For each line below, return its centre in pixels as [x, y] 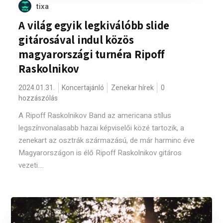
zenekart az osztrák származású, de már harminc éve [107, 140]
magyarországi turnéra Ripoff [92, 54]
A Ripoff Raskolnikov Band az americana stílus [95, 115]
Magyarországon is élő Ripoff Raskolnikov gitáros [100, 153]
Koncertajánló [83, 88]
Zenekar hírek [133, 88]
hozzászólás [38, 98]
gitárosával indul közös [76, 40]
